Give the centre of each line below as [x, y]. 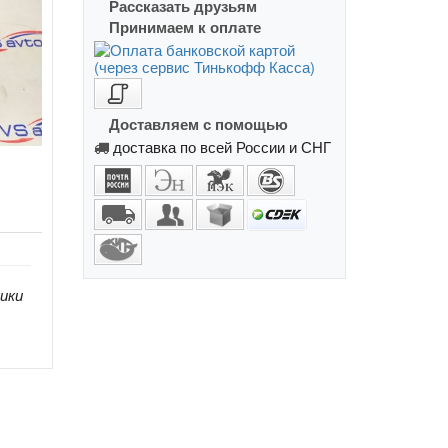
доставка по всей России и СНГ [222, 146]
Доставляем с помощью [199, 124]
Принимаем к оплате [185, 27]
